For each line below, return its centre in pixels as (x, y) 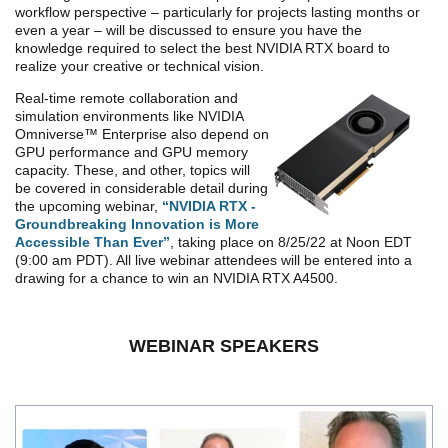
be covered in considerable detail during (141, 188)
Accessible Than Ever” (92, 242)
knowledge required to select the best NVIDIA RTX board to (202, 48)
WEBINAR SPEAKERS (224, 346)
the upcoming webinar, (88, 206)
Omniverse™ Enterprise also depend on (142, 134)
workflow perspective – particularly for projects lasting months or (217, 12)
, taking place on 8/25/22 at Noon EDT (291, 242)
